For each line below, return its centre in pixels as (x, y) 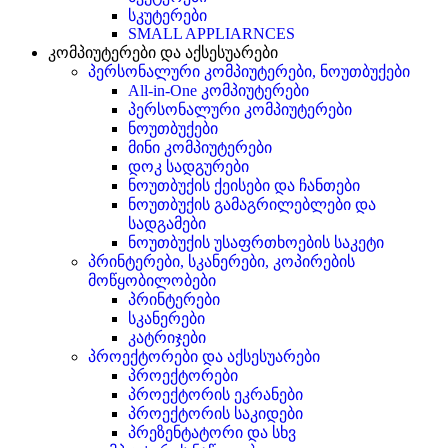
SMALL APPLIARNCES (211, 33)
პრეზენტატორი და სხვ (212, 432)
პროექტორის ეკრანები (215, 394)
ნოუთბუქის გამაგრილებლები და (252, 204)
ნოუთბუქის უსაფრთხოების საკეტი (256, 242)
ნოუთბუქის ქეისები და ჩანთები (244, 185)
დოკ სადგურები (188, 166)
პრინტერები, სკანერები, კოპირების (221, 261)
